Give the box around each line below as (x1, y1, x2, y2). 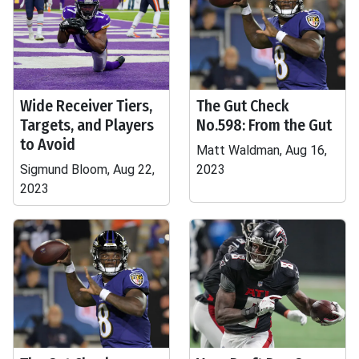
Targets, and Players (20, 115, 154, 135)
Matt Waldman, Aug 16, (196, 143, 327, 158)
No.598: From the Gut (196, 115, 332, 135)
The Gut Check (196, 96, 289, 115)
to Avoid (20, 135, 75, 154)
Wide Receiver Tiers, (20, 96, 152, 115)
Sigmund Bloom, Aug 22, (20, 162, 155, 177)
